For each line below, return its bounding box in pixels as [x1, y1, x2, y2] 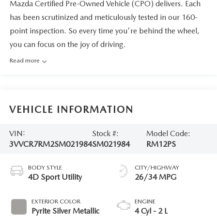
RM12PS [146, 139, 176, 149]
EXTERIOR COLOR [31, 197, 80, 205]
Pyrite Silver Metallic [31, 206, 99, 216]
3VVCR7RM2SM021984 [9, 139, 92, 149]
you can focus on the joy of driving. [10, 40, 126, 49]
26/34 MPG [135, 172, 177, 182]
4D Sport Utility [28, 172, 82, 182]
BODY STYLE [28, 163, 62, 171]
